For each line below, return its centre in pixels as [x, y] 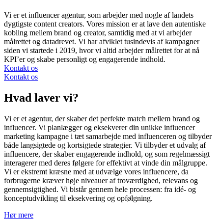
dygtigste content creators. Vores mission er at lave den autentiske [105, 24]
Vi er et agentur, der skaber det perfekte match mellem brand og [102, 118]
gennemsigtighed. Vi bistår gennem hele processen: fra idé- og [100, 189]
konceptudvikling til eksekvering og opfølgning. [78, 198]
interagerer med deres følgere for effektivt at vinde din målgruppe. [106, 163]
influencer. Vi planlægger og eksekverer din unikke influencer [99, 127]
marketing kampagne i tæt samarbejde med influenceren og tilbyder [108, 136]
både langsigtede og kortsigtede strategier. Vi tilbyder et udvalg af [105, 145]
